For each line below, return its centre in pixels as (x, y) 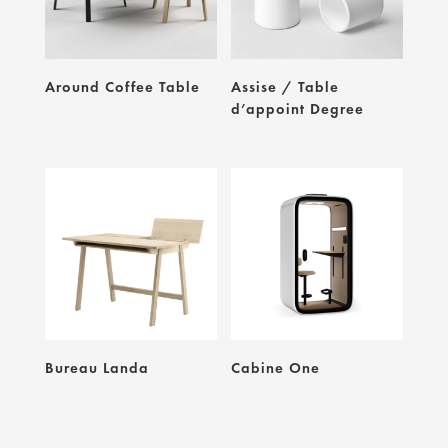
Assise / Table (285, 86)
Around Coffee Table (122, 86)
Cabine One (276, 367)
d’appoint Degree (298, 108)
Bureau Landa (96, 367)
